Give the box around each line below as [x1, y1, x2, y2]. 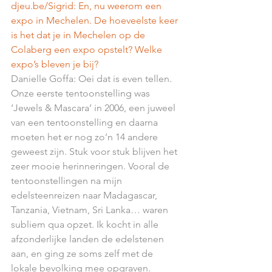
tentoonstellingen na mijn [11, 174, 124, 186]
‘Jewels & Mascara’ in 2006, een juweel [11, 101, 178, 114]
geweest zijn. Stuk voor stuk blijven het [11, 145, 180, 157]
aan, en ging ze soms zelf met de [11, 247, 155, 259]
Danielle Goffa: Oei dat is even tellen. [11, 72, 174, 84]
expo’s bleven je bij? [11, 58, 98, 70]
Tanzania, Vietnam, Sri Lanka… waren [11, 203, 171, 216]
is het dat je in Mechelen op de [11, 29, 148, 41]
